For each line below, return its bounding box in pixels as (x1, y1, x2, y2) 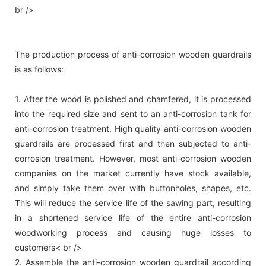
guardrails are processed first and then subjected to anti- (15, 138, 251, 149)
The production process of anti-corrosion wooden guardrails (15, 49, 251, 60)
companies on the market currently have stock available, (15, 168, 251, 179)
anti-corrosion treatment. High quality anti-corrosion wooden (15, 123, 251, 134)
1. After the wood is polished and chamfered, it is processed (15, 94, 251, 104)
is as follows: (15, 64, 64, 75)
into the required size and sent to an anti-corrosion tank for (15, 109, 251, 119)
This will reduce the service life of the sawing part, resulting (15, 198, 251, 208)
